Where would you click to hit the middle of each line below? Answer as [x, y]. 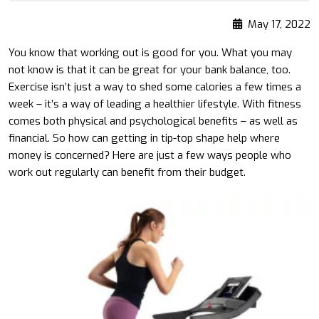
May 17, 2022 [279, 25]
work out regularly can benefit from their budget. [127, 173]
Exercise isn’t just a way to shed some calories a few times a [155, 87]
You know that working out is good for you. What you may [150, 53]
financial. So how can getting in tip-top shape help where [144, 138]
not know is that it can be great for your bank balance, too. [150, 70]
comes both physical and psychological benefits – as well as [153, 121]
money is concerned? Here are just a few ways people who [150, 156]
